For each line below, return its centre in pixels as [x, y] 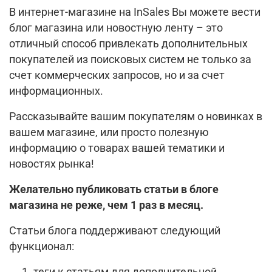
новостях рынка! [52, 164]
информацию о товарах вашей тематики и [117, 148]
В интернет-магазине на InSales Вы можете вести [135, 12]
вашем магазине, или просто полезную [109, 132]
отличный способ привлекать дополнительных [128, 43]
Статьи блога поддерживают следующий [115, 230]
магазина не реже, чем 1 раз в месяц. [106, 205]
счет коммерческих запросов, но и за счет [117, 75]
